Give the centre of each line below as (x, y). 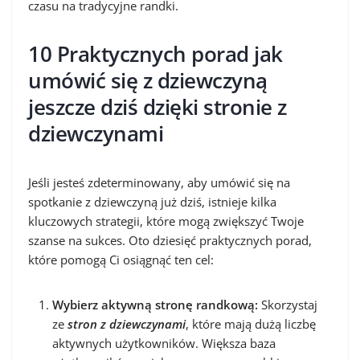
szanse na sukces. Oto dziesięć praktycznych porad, (170, 240)
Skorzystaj (288, 304)
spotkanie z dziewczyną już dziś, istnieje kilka (152, 201)
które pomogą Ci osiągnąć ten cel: (121, 259)
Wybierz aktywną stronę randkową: (155, 304)
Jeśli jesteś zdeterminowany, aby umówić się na (159, 182)
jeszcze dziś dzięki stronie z (157, 106)
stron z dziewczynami (127, 323)
